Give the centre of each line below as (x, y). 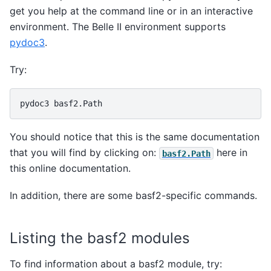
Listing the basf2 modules (100, 238)
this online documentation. (70, 168)
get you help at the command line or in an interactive (131, 11)
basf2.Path (186, 153)
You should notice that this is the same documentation (135, 137)
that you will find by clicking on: (84, 153)
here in (230, 153)
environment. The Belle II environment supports (118, 27)
